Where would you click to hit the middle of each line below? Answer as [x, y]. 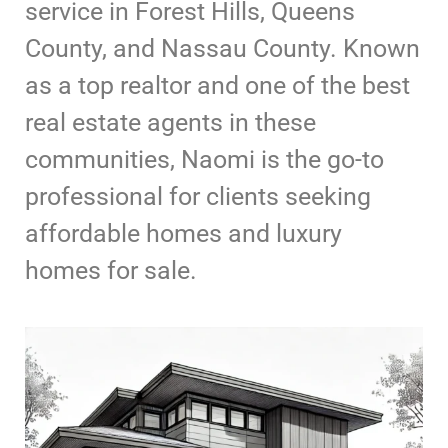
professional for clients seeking [198, 196]
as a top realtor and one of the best [217, 85]
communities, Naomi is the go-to [204, 159]
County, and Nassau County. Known [222, 48]
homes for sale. [111, 270]
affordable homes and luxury [183, 233]
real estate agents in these [170, 122]
